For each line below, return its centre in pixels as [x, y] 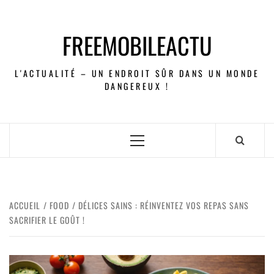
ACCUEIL [25, 205]
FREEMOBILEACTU [137, 45]
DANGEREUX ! [137, 86]
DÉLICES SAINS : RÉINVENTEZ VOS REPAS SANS [164, 205]
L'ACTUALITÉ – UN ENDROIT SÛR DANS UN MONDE [137, 73]
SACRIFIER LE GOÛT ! [47, 220]
